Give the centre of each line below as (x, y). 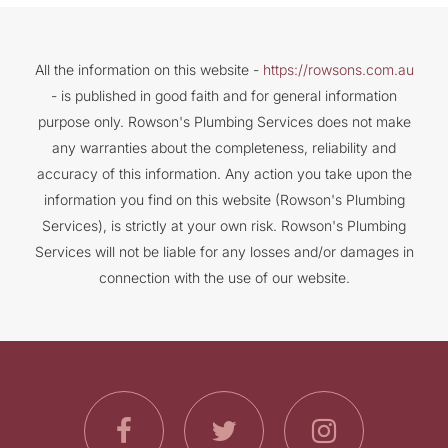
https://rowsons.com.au (338, 69)
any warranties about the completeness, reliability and (224, 147)
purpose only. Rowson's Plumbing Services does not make (224, 121)
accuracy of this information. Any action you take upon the (224, 173)
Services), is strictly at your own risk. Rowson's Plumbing (224, 225)
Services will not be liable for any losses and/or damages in (224, 251)
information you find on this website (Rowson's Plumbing (224, 199)
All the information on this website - (148, 69)
